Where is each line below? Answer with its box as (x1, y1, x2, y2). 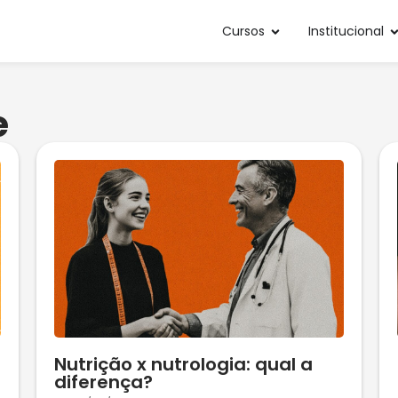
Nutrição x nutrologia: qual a (53, 352, 313, 377)
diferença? (53, 370, 153, 394)
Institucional (308, 22, 384, 40)
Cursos (222, 22, 265, 40)
